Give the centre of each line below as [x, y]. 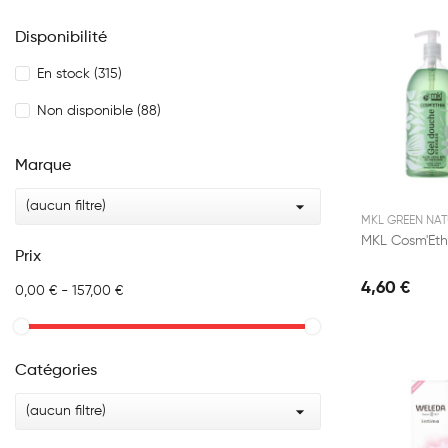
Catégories [56, 371]
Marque [43, 166]
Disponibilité [61, 38]
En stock [65, 74]
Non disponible [87, 111]
